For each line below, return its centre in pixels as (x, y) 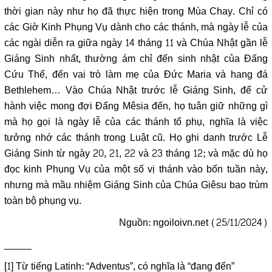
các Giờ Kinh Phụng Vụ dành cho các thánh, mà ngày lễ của (136, 28)
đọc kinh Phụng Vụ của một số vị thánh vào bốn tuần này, (136, 170)
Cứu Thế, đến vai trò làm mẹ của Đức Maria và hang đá (136, 75)
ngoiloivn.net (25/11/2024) (210, 223)
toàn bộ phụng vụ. (43, 201)
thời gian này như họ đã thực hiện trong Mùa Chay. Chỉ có (136, 12)
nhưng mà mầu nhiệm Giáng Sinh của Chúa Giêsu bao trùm (136, 185)
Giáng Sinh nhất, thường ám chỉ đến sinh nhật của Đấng (136, 59)
